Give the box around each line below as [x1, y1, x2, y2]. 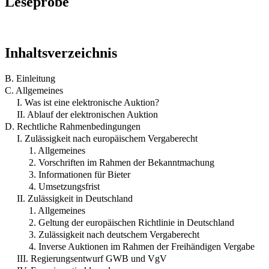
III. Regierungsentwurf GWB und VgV [17, 253, 167, 264]
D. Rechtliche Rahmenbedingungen [5, 121, 141, 131]
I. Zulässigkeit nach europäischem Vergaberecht [17, 133, 198, 144]
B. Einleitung [5, 73, 55, 83]
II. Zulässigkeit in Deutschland [17, 193, 133, 204]
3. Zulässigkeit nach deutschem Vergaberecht [29, 229, 199, 240]
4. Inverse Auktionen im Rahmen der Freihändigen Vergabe [29, 241, 255, 252]
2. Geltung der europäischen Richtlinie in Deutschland [29, 217, 234, 228]
